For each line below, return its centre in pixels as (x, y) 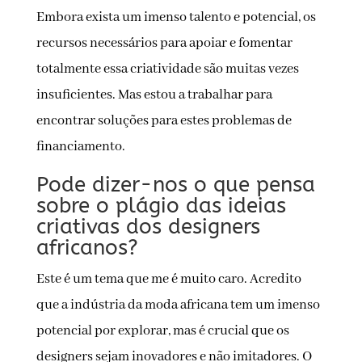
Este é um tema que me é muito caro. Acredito (168, 280)
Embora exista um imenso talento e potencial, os (176, 18)
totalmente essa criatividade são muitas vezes (167, 69)
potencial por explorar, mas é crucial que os (162, 331)
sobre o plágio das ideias (161, 206)
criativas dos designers (148, 227)
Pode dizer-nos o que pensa (175, 185)
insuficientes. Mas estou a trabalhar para (154, 95)
